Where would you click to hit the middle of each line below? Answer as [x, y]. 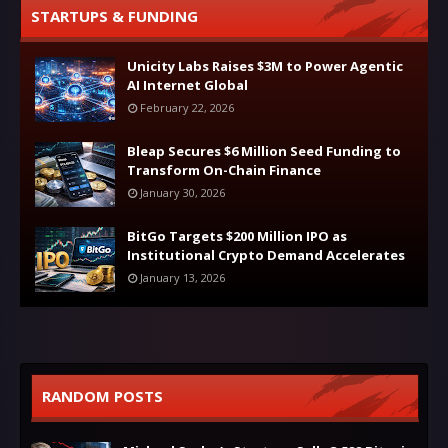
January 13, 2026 [182, 277]
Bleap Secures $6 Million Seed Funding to [264, 150]
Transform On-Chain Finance [224, 169]
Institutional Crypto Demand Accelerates [266, 254]
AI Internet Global [187, 84]
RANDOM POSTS [102, 395]
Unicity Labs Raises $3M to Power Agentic [265, 65]
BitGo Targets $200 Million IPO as [237, 235]
